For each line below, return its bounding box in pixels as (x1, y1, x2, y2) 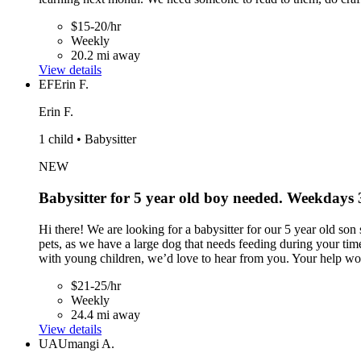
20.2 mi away (71, 48, 140, 63)
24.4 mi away (71, 307, 140, 322)
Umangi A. (58, 336, 114, 351)
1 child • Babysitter (39, 132, 136, 147)
